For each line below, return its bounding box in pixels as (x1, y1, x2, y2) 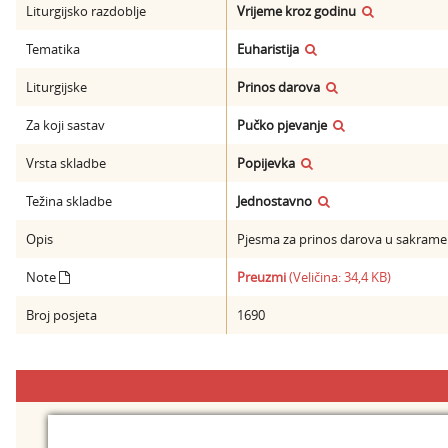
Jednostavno (237, 192, 312, 210)
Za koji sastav (26, 116, 105, 134)
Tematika (26, 40, 80, 58)
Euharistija (237, 40, 299, 58)
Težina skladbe (26, 192, 112, 210)
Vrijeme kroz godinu (237, 2, 356, 20)
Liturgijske (26, 78, 87, 96)
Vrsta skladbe (26, 154, 106, 172)
